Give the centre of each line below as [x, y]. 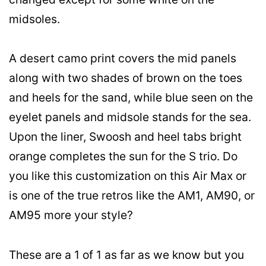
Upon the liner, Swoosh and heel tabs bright [125, 137]
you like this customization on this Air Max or [128, 176]
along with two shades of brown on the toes [126, 78]
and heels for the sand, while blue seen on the [131, 98]
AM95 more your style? [71, 215]
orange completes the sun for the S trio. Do [123, 156]
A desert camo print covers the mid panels [123, 58]
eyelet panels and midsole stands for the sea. [130, 117]
